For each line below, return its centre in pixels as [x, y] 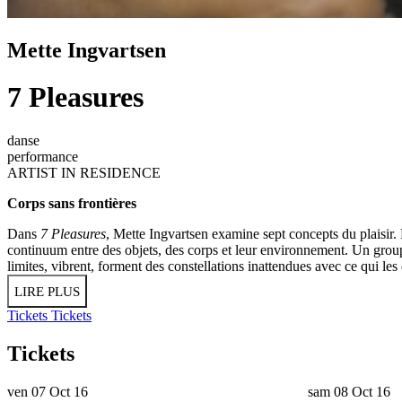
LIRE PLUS [47, 292]
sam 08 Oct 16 [349, 391]
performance [43, 157]
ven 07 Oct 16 [48, 391]
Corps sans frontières [72, 204]
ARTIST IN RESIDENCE [84, 173]
